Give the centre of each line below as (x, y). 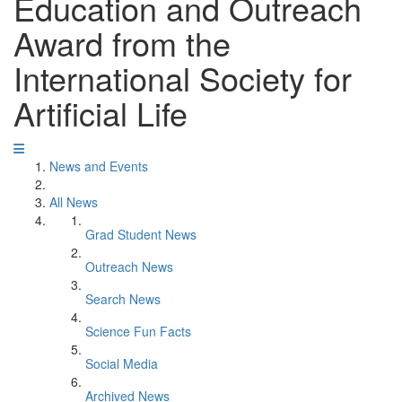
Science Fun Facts (138, 331)
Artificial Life (100, 113)
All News (74, 202)
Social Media (122, 363)
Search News (123, 299)
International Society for (183, 78)
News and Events (99, 166)
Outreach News (129, 267)
